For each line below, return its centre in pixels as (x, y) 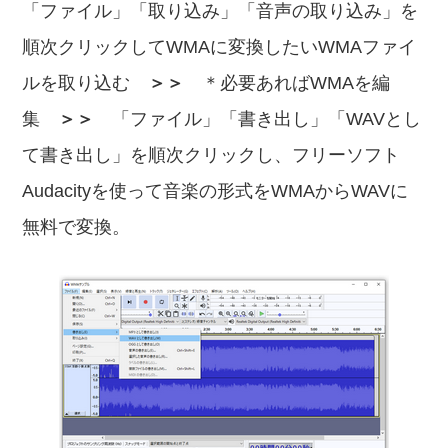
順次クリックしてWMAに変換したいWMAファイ (219, 47)
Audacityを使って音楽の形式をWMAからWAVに (215, 191)
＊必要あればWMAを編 (287, 83)
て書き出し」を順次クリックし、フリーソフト (211, 155)
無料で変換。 (76, 227)
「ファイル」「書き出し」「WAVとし (258, 119)
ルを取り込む (85, 83)
